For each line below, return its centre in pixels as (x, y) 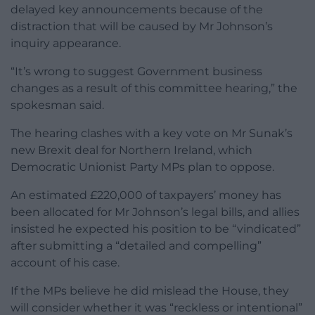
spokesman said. (57, 105)
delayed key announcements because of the (137, 10)
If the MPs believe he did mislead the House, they (150, 291)
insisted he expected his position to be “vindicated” (156, 229)
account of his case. (65, 263)
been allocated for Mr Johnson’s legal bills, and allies (155, 212)
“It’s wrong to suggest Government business (136, 72)
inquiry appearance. (66, 44)
